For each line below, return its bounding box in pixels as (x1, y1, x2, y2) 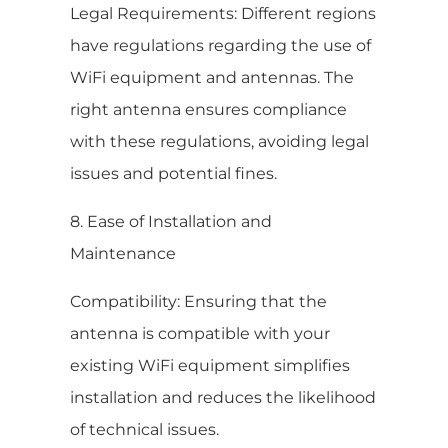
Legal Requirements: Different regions (70, 3, 376, 23)
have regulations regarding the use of (70, 35, 371, 55)
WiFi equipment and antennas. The (70, 67, 354, 87)
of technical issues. (70, 419, 219, 439)
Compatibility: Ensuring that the (70, 291, 327, 311)
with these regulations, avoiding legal (70, 131, 369, 151)
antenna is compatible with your (70, 323, 330, 343)
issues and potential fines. (70, 163, 277, 183)
